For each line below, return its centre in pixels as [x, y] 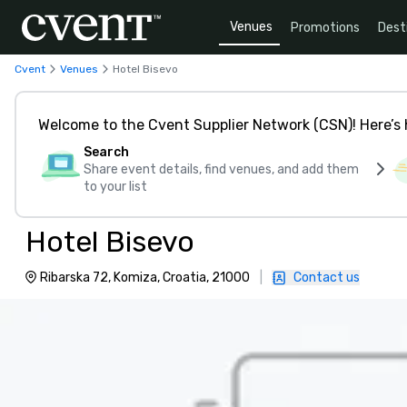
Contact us [327, 278]
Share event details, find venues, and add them [221, 169]
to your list [115, 187]
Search [106, 152]
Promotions [325, 27]
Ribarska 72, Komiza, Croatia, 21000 [145, 278]
